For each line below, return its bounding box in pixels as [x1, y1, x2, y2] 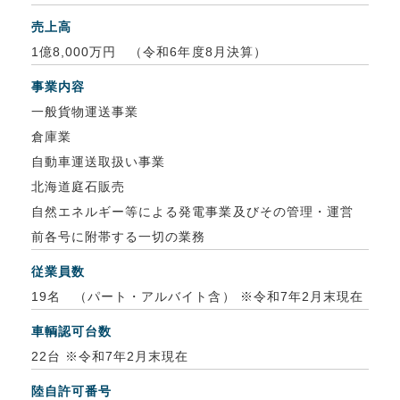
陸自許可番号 [30, 383, 112, 398]
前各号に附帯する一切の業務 [30, 229, 206, 244]
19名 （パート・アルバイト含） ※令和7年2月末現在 [30, 288, 364, 304]
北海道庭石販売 [30, 179, 125, 194]
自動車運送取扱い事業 [30, 154, 166, 169]
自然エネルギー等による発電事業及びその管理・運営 [30, 204, 354, 219]
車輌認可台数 [30, 323, 112, 338]
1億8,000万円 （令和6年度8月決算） [30, 44, 267, 59]
